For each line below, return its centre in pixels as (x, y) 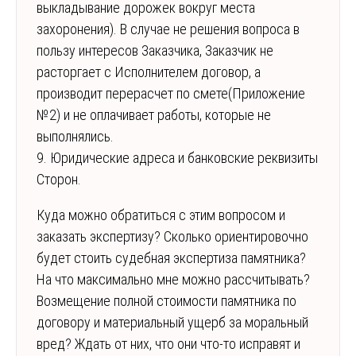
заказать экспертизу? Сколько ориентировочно (172, 237)
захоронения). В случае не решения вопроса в (168, 29)
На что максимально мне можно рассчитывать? (173, 280)
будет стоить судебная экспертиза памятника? (171, 258)
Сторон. (59, 180)
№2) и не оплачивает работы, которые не (154, 115)
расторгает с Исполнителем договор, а (149, 72)
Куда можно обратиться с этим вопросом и (161, 215)
